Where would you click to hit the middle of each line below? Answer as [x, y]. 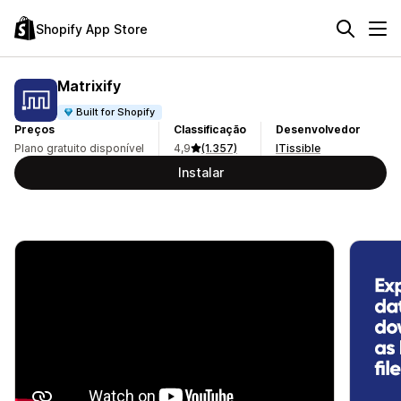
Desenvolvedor [318, 129]
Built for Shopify [116, 111]
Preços [34, 129]
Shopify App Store [92, 29]
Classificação [210, 129]
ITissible [298, 148]
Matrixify [89, 85]
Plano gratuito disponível [79, 148]
